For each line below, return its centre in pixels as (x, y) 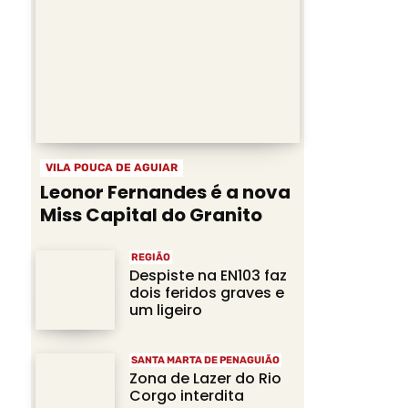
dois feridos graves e (207, 293)
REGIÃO (151, 258)
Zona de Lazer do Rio (205, 379)
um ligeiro (166, 311)
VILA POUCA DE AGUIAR (112, 168)
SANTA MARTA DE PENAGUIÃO (205, 361)
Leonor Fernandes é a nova (165, 193)
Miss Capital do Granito (151, 215)
